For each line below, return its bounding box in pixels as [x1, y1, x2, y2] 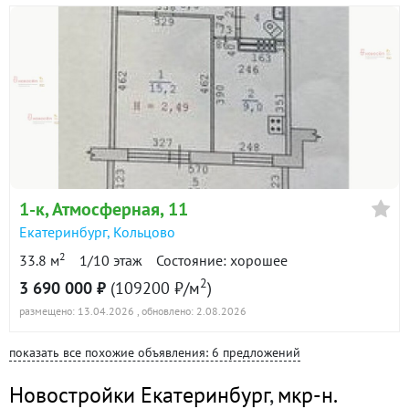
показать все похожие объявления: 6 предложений [9, 343, 300, 361]
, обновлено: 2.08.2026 [137, 303, 246, 318]
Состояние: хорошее [156, 250, 288, 269]
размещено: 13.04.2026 [19, 303, 134, 318]
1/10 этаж [79, 250, 142, 269]
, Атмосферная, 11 [45, 196, 188, 221]
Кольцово [113, 222, 175, 241]
